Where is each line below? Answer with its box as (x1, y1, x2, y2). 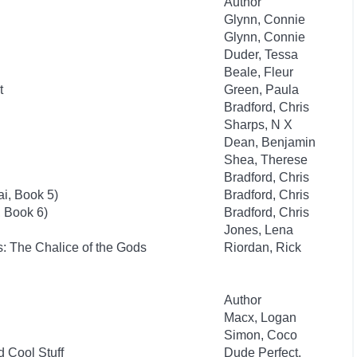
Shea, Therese (224, 153, 308, 167)
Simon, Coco (224, 328, 297, 342)
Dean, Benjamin (224, 135, 316, 149)
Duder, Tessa (224, 48, 298, 61)
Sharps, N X (224, 118, 292, 131)
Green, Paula (224, 83, 299, 96)
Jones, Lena (224, 223, 293, 237)
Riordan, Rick (224, 241, 301, 254)
